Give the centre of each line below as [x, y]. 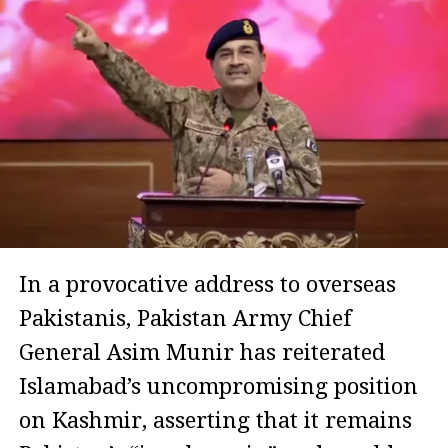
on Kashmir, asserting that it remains [215, 421]
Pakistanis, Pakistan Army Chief [185, 319]
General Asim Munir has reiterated [201, 353]
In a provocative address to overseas [207, 285]
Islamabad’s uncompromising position [218, 387]
